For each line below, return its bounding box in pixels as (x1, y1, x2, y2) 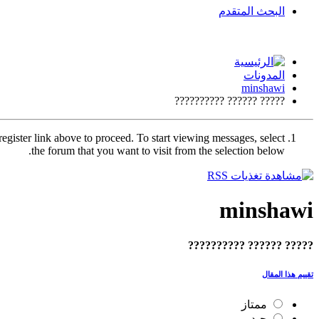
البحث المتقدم (219, 5, 285, 17)
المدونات (244, 69, 285, 81)
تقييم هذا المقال (262, 269, 313, 278)
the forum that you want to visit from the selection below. (31, 145, 285, 157)
